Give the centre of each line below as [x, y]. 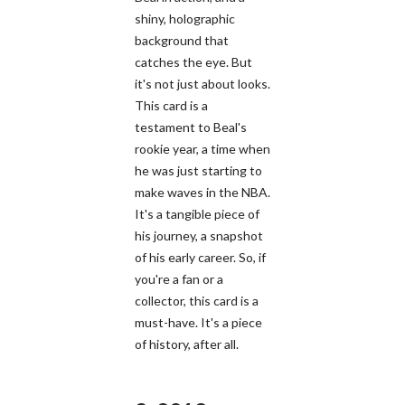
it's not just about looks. [202, 83]
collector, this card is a [197, 300]
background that [182, 40]
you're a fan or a [179, 278]
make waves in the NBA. [202, 192]
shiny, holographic [185, 18]
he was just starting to [198, 170]
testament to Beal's [191, 127]
